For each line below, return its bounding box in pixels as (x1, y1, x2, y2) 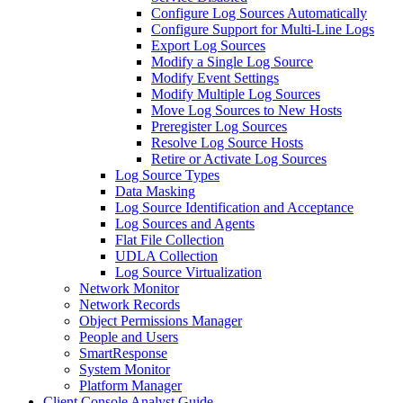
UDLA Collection (115, 248, 218, 264)
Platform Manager (79, 378, 182, 393)
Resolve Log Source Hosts (151, 135, 303, 150)
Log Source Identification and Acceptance (115, 200, 354, 215)
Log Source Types (115, 167, 219, 183)
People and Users (79, 329, 178, 345)
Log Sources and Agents (115, 216, 255, 231)
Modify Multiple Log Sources (151, 86, 320, 102)
